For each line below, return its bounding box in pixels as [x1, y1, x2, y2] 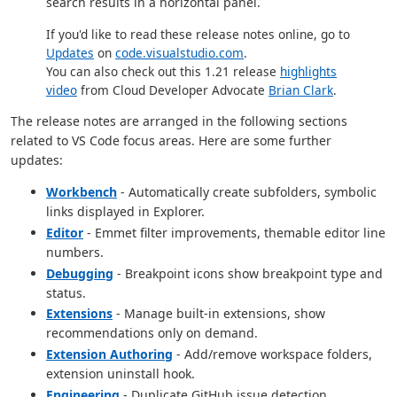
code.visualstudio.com [115, 44, 244, 62]
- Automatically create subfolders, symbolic [117, 183, 377, 201]
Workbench [46, 183, 117, 201]
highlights [280, 63, 337, 81]
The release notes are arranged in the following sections [11, 113, 347, 130]
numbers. [46, 243, 104, 261]
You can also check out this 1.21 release [46, 63, 280, 81]
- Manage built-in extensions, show [113, 305, 325, 323]
